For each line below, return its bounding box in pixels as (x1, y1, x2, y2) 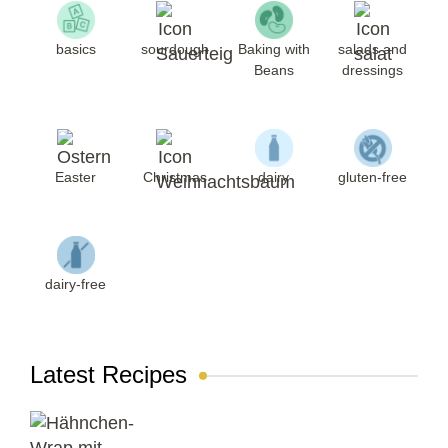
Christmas (142, 169, 207, 186)
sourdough (140, 41, 209, 58)
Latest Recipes (30, 361, 187, 389)
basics (55, 41, 96, 58)
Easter (55, 169, 96, 186)
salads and (338, 41, 407, 58)
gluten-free (338, 169, 407, 186)
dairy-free (45, 276, 106, 293)
